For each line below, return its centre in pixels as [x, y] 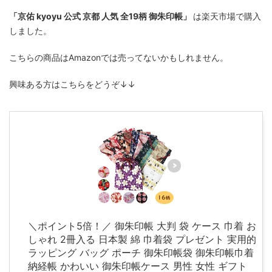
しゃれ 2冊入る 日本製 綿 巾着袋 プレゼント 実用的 [142, 239]
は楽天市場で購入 [227, 16]
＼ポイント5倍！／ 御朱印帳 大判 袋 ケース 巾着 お [142, 226]
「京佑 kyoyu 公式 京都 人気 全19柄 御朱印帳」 [101, 16]
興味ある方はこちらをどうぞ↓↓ [72, 84]
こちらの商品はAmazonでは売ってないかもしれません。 [119, 57]
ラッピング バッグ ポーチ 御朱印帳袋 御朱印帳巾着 [141, 252]
